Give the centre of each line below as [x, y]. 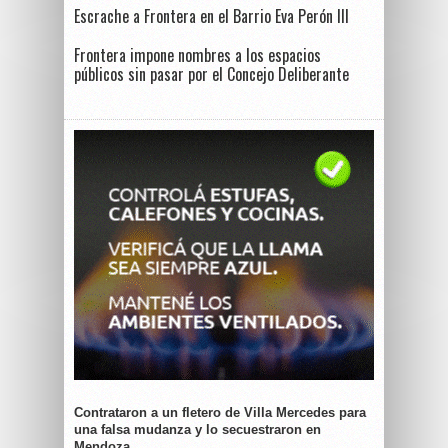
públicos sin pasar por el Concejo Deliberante [211, 73]
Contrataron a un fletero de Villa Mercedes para [220, 412]
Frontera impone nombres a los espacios [197, 54]
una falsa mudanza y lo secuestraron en [197, 429]
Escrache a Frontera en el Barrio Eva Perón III [211, 15]
